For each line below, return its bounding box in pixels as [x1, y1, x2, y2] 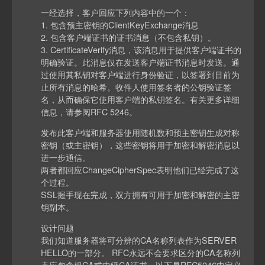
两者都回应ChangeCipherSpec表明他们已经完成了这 [41, 163, 240, 176]
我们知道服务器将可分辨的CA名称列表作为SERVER [41, 234, 237, 247]
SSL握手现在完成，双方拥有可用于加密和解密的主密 [41, 188, 240, 201]
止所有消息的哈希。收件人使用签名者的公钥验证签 [41, 80, 232, 93]
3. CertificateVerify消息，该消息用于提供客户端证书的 [41, 43, 242, 56]
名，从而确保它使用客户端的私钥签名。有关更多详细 [41, 92, 240, 105]
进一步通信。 [41, 151, 91, 164]
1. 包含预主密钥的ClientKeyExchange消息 [41, 18, 199, 31]
